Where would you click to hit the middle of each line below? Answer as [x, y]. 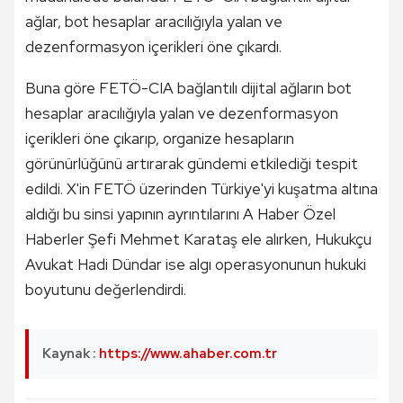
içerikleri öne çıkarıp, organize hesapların [160, 139]
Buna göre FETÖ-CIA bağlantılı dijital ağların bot [188, 88]
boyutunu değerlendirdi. [106, 290]
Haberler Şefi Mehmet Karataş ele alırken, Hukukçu [198, 239]
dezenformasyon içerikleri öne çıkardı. [153, 47]
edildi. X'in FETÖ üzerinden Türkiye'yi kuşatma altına [201, 189]
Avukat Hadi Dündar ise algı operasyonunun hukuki [196, 264]
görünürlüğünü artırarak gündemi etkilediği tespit [192, 164]
